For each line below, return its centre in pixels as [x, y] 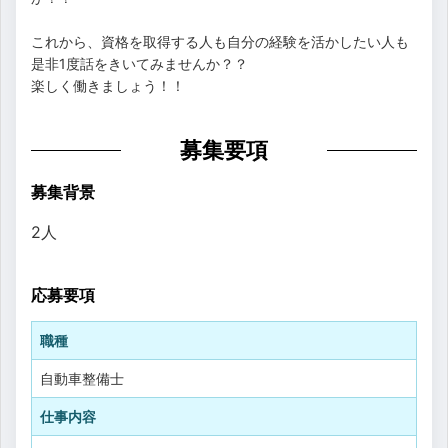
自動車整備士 [82, 378]
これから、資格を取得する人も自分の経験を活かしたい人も [220, 41]
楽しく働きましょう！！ [108, 85]
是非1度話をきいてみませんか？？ [139, 63]
